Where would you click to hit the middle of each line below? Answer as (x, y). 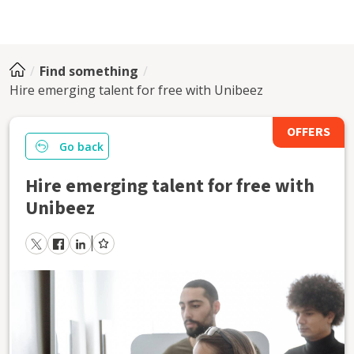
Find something (89, 71)
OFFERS (309, 132)
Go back (81, 146)
